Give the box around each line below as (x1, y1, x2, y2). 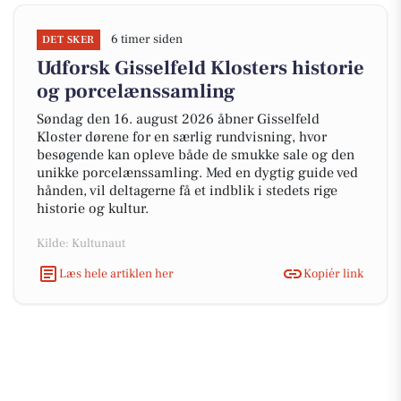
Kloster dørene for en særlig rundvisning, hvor (37, 128, 327, 146)
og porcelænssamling (37, 79, 235, 104)
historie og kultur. (37, 200, 149, 218)
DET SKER (42, 33, 95, 47)
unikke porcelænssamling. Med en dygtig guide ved (37, 164, 358, 182)
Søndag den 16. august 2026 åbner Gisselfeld (37, 110, 320, 128)
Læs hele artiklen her (59, 265, 174, 282)
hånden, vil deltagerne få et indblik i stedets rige (37, 182, 337, 200)
